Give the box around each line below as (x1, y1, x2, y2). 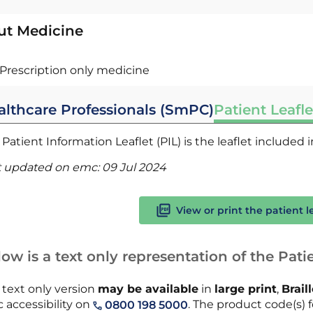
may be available (97, 282, 198, 296)
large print (214, 282, 277, 296)
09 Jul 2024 (101, 161, 166, 174)
